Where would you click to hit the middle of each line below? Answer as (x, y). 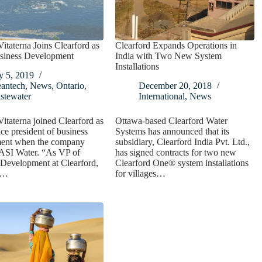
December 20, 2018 (175, 86)
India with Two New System (169, 56)
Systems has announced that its (173, 132)
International (162, 96)
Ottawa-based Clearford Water (172, 121)
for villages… (141, 174)
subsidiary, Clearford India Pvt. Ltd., (183, 142)
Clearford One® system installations (182, 163)
